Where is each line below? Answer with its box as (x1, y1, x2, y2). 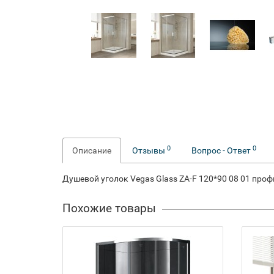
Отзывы (132, 146, 167, 155)
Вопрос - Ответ (191, 146, 253, 155)
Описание (72, 146, 111, 155)
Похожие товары (62, 201, 156, 215)
